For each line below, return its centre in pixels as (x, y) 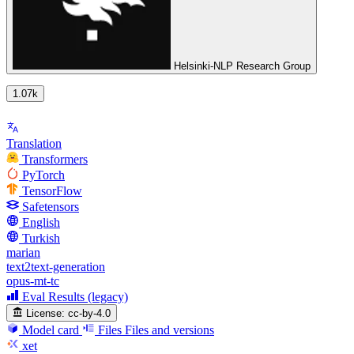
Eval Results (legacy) (75, 296)
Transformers (55, 159)
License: (46, 313)
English (41, 222)
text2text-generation (56, 266)
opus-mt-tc (33, 281)
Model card (51, 330)
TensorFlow (52, 190)
